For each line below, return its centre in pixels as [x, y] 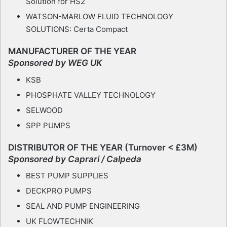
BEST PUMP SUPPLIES [67, 176]
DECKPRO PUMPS [59, 191]
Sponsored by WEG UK [55, 63]
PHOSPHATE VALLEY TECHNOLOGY [91, 95]
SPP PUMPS [48, 125]
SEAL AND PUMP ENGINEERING [83, 206]
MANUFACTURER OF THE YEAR [72, 51]
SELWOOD [44, 110]
